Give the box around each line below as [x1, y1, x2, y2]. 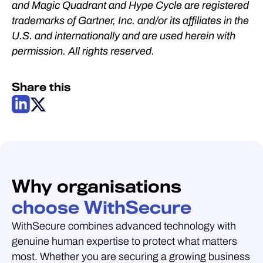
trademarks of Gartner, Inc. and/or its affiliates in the [12, 15, 249, 26]
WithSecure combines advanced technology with [12, 220, 236, 232]
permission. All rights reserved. [12, 45, 154, 57]
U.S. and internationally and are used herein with [12, 30, 235, 42]
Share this [12, 81, 71, 93]
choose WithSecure [12, 198, 191, 218]
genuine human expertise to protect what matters [12, 235, 237, 247]
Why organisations [12, 177, 181, 197]
